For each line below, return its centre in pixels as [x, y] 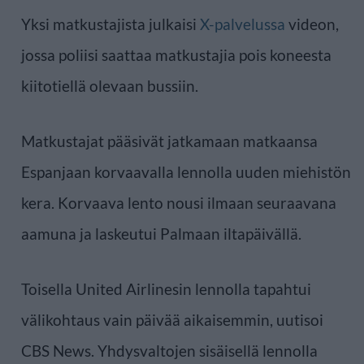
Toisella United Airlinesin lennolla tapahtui [166, 288]
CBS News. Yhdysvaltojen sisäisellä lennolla [169, 350]
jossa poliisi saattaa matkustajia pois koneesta [176, 54]
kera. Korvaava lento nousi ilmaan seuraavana [179, 202]
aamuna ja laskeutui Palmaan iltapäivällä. [161, 233]
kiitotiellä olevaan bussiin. [110, 85]
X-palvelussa [243, 24]
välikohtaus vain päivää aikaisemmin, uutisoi [172, 319]
